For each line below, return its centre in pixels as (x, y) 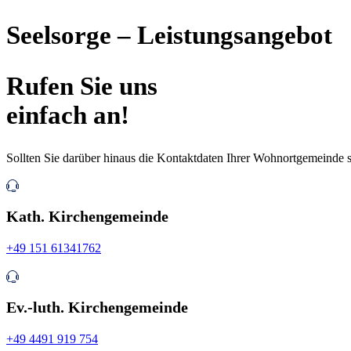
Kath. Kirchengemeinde (87, 217)
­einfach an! (68, 115)
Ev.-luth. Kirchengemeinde (97, 307)
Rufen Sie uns (82, 86)
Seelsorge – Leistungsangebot (169, 36)
